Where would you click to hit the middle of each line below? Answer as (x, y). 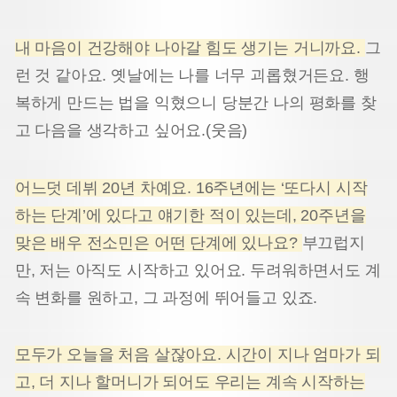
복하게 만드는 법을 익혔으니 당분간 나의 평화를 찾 (195, 103)
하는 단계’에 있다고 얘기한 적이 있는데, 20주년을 (190, 215)
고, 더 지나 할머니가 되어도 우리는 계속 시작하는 (190, 382)
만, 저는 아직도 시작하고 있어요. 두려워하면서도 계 (198, 270)
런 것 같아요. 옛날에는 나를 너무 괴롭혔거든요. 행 (192, 76)
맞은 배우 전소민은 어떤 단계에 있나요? (158, 242)
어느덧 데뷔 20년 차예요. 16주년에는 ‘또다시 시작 (191, 187)
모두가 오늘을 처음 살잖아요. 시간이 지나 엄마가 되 (198, 355)
